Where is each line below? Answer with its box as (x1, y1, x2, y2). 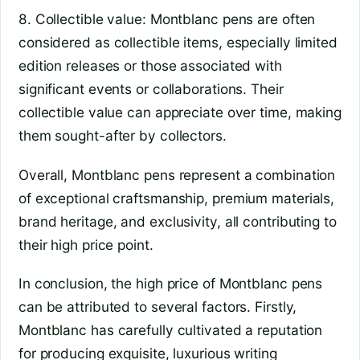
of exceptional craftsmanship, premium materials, (18, 189, 335, 207)
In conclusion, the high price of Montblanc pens (18, 275, 323, 292)
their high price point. (18, 235, 153, 253)
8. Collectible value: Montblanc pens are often (18, 10, 316, 27)
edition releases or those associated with (18, 56, 282, 74)
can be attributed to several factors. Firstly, (18, 298, 297, 316)
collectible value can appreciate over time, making (18, 103, 342, 121)
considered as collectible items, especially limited (18, 33, 337, 51)
